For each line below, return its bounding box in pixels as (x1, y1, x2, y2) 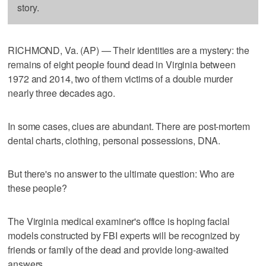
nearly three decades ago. (8, 85, 115, 100)
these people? (8, 180, 67, 195)
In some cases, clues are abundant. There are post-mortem (8, 119, 250, 133)
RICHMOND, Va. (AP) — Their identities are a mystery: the (8, 43, 249, 57)
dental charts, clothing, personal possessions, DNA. (8, 133, 221, 147)
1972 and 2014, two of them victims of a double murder (8, 71, 233, 85)
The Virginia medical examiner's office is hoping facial (8, 214, 230, 228)
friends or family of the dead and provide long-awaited (8, 242, 229, 256)
